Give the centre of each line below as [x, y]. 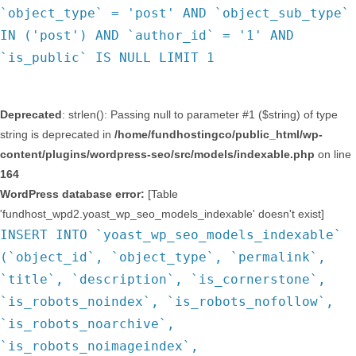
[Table [161, 194]
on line [333, 154]
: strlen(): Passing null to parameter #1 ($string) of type [200, 114]
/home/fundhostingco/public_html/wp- [219, 134]
